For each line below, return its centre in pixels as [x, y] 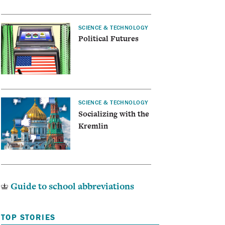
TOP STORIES [28, 217]
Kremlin [93, 126]
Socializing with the [114, 114]
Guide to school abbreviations [72, 186]
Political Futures [108, 39]
